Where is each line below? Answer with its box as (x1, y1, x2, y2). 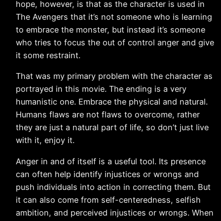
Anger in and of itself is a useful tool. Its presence (16, 156, 206, 166)
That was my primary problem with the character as (16, 71, 213, 81)
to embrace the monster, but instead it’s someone (16, 24, 205, 35)
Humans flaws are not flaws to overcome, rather (16, 110, 200, 120)
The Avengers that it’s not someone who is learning (16, 11, 212, 22)
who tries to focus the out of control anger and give (16, 37, 214, 47)
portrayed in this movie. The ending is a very (16, 84, 186, 94)
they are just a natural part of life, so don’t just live (16, 122, 209, 133)
